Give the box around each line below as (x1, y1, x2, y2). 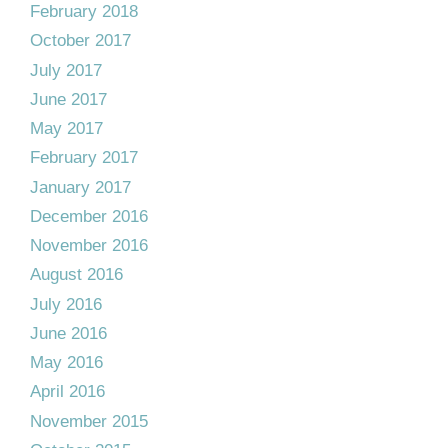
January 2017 (30, 177, 131, 197)
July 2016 (30, 294, 102, 314)
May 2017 (30, 119, 103, 138)
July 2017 (30, 60, 102, 80)
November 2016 (30, 236, 148, 255)
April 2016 (30, 382, 105, 402)
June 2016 (30, 323, 107, 343)
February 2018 (30, 2, 138, 21)
